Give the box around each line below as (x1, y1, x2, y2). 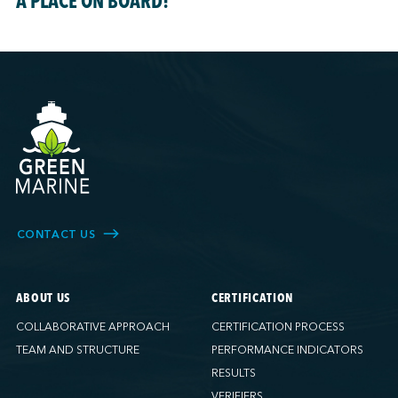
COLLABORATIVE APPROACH (15, 320, 170, 335)
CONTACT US (16, 227, 96, 243)
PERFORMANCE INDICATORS (211, 343, 363, 358)
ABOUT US (15, 292, 71, 306)
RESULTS (211, 365, 256, 380)
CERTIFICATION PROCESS (211, 320, 345, 335)
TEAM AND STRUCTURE (15, 343, 139, 358)
